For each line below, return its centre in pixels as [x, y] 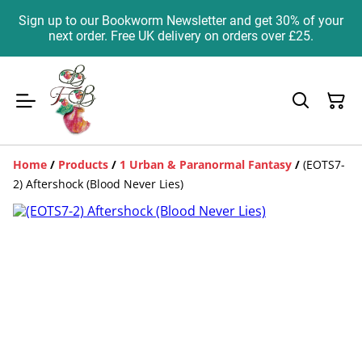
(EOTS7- [324, 165]
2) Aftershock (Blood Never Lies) [98, 184]
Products [83, 165]
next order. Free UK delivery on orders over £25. [181, 36]
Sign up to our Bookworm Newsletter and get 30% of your [181, 21]
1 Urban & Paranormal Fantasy [206, 165]
